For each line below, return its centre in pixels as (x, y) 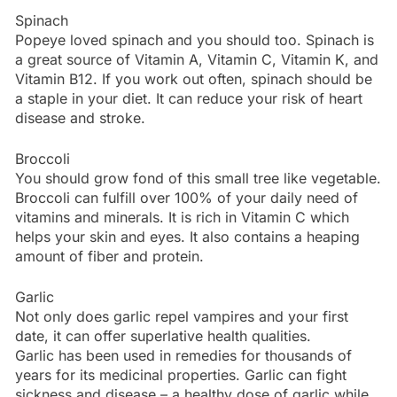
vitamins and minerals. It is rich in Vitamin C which (182, 217)
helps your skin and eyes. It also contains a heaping (187, 236)
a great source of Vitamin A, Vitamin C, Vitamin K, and (197, 59)
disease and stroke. (80, 117)
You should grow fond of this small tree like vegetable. (198, 178)
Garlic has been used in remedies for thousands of (183, 355)
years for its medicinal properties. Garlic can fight (181, 374)
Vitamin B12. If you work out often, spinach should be (194, 78)
